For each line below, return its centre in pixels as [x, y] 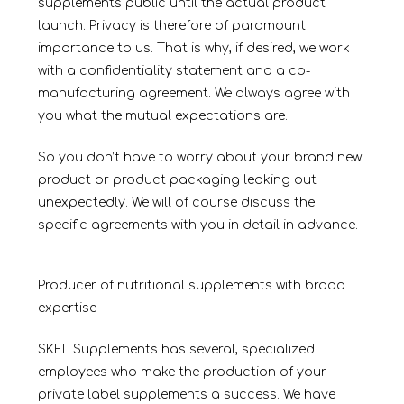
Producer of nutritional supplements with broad [191, 286]
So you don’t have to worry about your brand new [199, 158]
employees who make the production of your [182, 372]
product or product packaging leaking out [177, 180]
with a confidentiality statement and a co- [174, 71]
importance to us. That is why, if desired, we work [193, 49]
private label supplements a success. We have [186, 395]
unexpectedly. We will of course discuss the [176, 203]
